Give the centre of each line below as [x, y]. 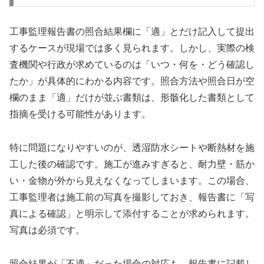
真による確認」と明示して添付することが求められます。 [132, 213]
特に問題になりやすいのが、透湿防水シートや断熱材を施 [132, 147]
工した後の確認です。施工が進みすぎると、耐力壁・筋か [132, 164]
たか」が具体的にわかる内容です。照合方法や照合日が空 [132, 81]
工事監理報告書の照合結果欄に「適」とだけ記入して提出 [132, 31]
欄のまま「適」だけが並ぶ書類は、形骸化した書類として [132, 97]
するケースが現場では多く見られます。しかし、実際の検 [132, 48]
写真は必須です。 [47, 230]
